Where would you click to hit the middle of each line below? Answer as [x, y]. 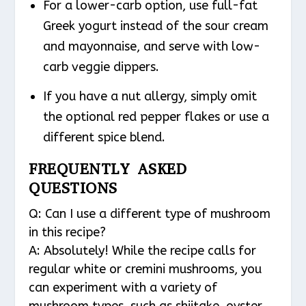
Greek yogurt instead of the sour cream [155, 26]
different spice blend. [104, 137]
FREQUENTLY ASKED [108, 169]
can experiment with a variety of [123, 287]
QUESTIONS [73, 188]
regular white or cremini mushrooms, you [145, 269]
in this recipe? [68, 232]
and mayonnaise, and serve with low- [151, 47]
